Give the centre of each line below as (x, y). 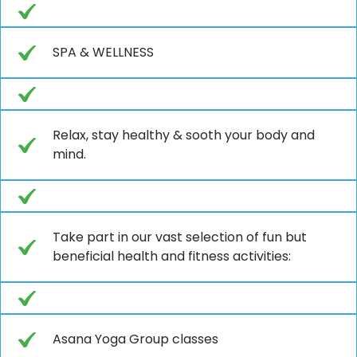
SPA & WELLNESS (103, 52)
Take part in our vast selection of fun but (180, 237)
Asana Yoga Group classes (135, 339)
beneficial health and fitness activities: (172, 256)
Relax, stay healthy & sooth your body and (184, 135)
